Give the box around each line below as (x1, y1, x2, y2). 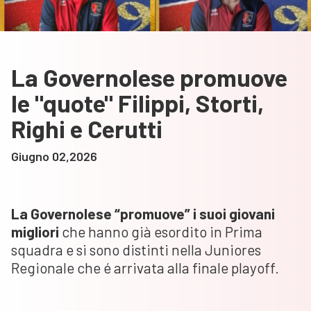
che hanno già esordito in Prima (59, 223, 262, 241)
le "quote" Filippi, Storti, (11, 88, 264, 118)
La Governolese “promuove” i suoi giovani (11, 205, 275, 223)
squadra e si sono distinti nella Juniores (11, 241, 261, 259)
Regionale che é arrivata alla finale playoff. (11, 259, 279, 277)
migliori (11, 223, 59, 241)
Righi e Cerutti (11, 114, 162, 144)
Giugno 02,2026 (11, 149, 97, 165)
